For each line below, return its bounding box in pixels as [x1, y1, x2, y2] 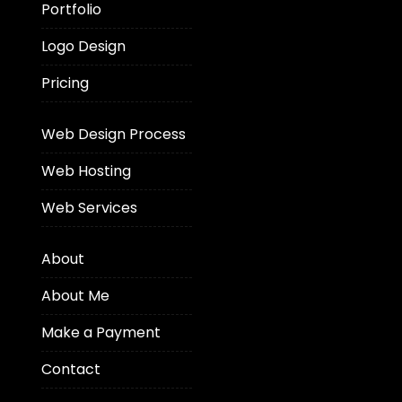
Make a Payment [40, 321, 161, 343]
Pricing [40, 72, 89, 93]
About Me [40, 284, 109, 306]
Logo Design [40, 35, 126, 57]
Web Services [40, 197, 137, 218]
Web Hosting [40, 160, 131, 181]
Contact [40, 358, 100, 380]
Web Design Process [40, 123, 186, 144]
